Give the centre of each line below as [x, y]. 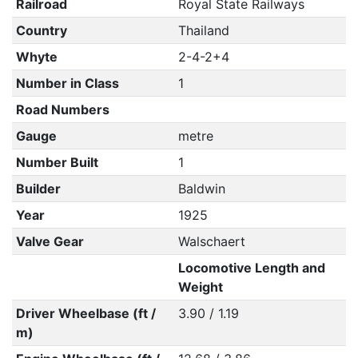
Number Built [57, 162]
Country [41, 30]
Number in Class [67, 83]
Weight [200, 287]
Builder [38, 189]
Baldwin [201, 189]
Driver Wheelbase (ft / [86, 313]
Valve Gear [50, 241]
